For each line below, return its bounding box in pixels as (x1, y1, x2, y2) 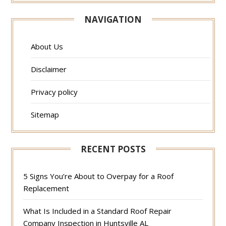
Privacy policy (31, 87, 78, 97)
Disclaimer (31, 64, 67, 75)
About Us (31, 41, 64, 52)
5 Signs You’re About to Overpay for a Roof (23, 171, 174, 182)
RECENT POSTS (80, 143, 146, 155)
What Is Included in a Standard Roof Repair (23, 206, 172, 216)
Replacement (23, 183, 70, 194)
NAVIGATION (84, 14, 142, 26)
